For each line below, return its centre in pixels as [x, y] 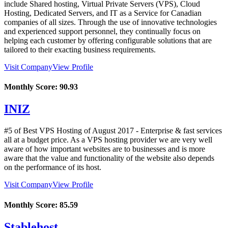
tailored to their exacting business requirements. [80, 49]
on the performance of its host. [53, 167]
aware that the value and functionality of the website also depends [109, 158]
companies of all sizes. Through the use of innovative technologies [110, 22]
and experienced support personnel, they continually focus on [102, 31]
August [104, 131]
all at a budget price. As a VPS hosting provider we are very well [108, 140]
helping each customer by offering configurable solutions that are [108, 40]
